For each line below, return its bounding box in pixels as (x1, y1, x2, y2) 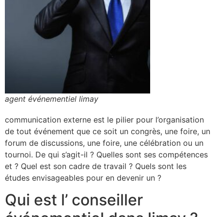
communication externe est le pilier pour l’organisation (5, 115, 204, 125)
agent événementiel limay (5, 94, 98, 104)
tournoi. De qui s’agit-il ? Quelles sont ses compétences (5, 150, 208, 160)
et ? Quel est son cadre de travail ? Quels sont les (5, 161, 186, 171)
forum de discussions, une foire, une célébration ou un (5, 138, 203, 148)
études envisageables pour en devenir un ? (5, 173, 161, 183)
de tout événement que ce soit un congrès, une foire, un (5, 126, 210, 137)
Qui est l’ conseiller (5, 190, 143, 209)
